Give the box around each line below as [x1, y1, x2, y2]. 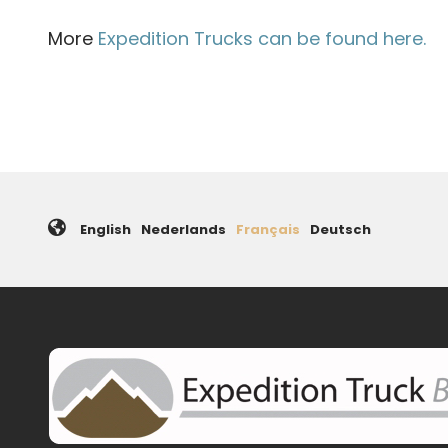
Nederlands [141, 220, 226, 240]
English [80, 220, 131, 240]
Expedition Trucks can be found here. [98, 26, 426, 52]
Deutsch [310, 220, 371, 240]
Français [236, 220, 300, 240]
